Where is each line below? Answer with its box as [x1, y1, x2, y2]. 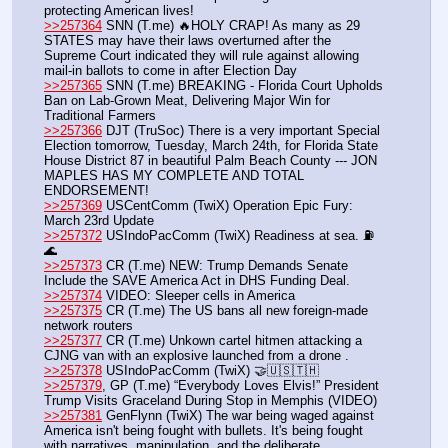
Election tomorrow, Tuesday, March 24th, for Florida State [44, 137, 378, 153]
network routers [44, 317, 133, 333]
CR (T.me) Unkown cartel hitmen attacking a [102, 332, 362, 348]
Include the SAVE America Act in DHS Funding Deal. [44, 272, 350, 288]
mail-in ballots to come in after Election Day [44, 62, 297, 78]
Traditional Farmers [44, 107, 156, 123]
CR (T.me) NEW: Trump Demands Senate [102, 257, 348, 273]
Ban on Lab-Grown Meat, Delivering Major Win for [44, 92, 330, 108]
